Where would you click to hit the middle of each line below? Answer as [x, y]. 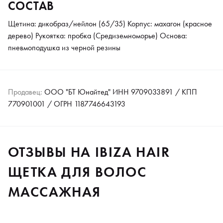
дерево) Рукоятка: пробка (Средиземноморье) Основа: [98, 36]
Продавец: [25, 92]
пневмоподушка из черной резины [64, 48]
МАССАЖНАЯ [55, 192]
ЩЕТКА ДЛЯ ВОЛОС [77, 172]
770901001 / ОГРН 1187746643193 [67, 104]
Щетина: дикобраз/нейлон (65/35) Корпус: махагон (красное [110, 24]
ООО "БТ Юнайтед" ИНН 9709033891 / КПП [120, 92]
